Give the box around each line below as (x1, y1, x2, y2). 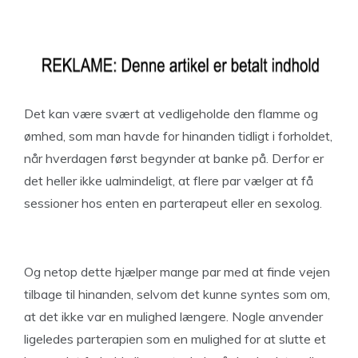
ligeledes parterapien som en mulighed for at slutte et (24, 331, 326, 347)
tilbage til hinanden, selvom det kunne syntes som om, (24, 286, 330, 302)
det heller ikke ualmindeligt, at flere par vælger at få (24, 173, 313, 189)
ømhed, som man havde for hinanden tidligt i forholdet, (24, 128, 332, 144)
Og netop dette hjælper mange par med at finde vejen (24, 264, 330, 280)
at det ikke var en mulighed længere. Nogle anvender (24, 308, 323, 324)
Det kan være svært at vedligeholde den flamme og (24, 105, 318, 121)
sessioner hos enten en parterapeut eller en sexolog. (24, 195, 322, 211)
